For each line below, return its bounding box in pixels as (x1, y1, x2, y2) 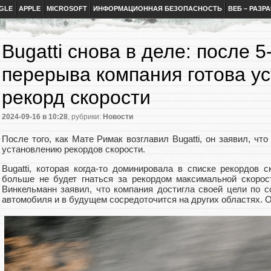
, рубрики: (68, 113, 103, 122)
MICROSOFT (47, 5, 87, 12)
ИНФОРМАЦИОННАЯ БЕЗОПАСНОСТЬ (93, 5, 222, 12)
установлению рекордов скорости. (2, 143, 145, 154)
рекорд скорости (2, 87, 151, 108)
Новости (103, 113, 133, 122)
